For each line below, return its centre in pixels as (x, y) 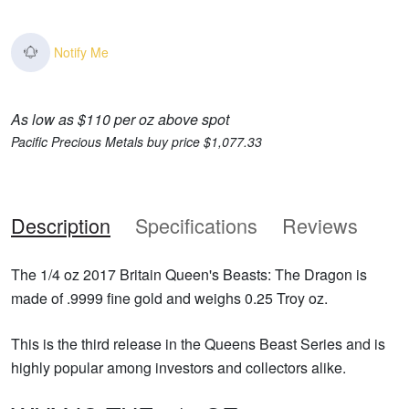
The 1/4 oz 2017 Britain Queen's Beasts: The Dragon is (189, 274)
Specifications (196, 225)
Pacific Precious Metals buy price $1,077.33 (136, 141)
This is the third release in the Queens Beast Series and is (198, 343)
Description (61, 225)
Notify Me (82, 52)
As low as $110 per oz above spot (120, 119)
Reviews (320, 225)
